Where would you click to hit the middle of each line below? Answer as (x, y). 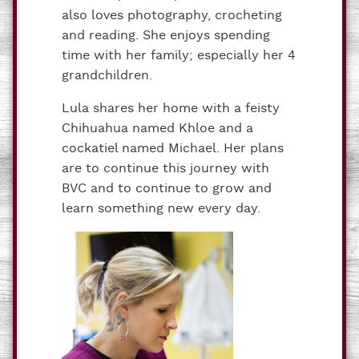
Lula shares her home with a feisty (171, 108)
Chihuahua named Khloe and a (157, 128)
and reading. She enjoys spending (166, 35)
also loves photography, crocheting (172, 15)
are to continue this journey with (165, 168)
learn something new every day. (161, 208)
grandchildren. (107, 75)
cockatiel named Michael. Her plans (173, 148)
